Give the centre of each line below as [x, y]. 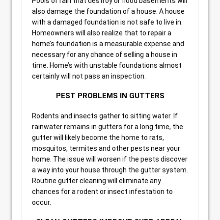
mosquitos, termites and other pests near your [106, 148]
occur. [41, 202]
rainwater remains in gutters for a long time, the [108, 126]
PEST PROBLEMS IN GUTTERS [110, 96]
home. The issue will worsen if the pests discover [110, 159]
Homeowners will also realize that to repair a [102, 33]
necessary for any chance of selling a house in [105, 54]
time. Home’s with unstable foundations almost [107, 65]
